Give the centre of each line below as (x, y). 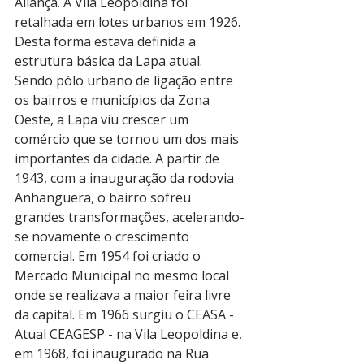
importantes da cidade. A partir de (119, 158)
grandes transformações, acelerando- (130, 217)
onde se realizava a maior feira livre (124, 295)
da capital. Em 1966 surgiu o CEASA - (126, 314)
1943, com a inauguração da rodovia (126, 178)
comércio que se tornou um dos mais (128, 139)
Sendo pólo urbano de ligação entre (126, 80)
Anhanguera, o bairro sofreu (104, 197)
